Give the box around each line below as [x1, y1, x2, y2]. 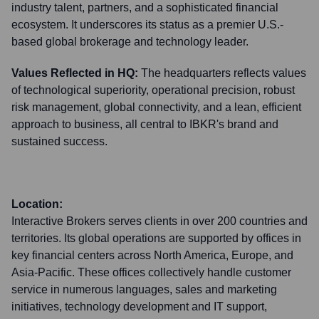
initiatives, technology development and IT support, [11, 300, 267, 313]
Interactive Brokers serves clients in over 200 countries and [11, 215, 308, 227]
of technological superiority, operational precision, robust [11, 84, 295, 96]
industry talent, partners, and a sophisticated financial [11, 1, 278, 14]
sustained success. [11, 135, 108, 147]
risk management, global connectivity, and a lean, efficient [11, 101, 301, 113]
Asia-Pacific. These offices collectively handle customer [11, 266, 291, 278]
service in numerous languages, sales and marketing [11, 283, 277, 296]
